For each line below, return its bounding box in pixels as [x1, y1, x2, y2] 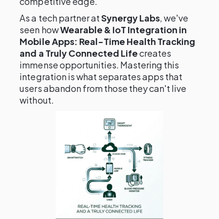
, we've [160, 12, 189, 23]
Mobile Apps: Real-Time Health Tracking [20, 36, 196, 47]
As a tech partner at [20, 12, 101, 23]
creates [138, 47, 172, 59]
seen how [20, 24, 60, 35]
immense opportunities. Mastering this [20, 59, 179, 70]
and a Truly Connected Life [20, 47, 138, 59]
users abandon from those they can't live [20, 83, 187, 94]
